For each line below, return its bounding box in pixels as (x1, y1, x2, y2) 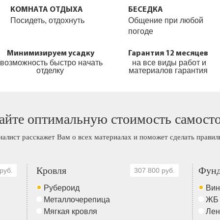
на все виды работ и (132, 58, 206, 67)
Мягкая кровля (44, 207, 99, 216)
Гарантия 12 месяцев (128, 50, 210, 57)
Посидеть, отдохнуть (10, 16, 85, 25)
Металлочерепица (44, 195, 112, 204)
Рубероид (44, 184, 82, 192)
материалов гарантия (128, 66, 210, 75)
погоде (128, 27, 154, 35)
